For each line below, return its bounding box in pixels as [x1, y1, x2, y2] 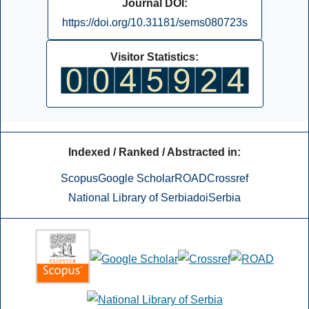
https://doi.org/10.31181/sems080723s [61, 16, 248, 28]
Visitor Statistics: [110, 50, 199, 63]
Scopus [61, 172, 98, 184]
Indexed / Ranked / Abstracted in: [68, 146, 241, 158]
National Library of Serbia [68, 191, 193, 203]
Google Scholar [98, 172, 175, 184]
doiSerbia [193, 191, 241, 203]
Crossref [207, 172, 248, 184]
